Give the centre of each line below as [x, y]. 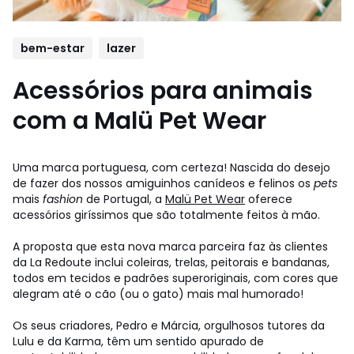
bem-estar [53, 48]
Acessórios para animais [163, 90]
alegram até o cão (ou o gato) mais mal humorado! [158, 294]
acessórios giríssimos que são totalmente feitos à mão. [166, 215]
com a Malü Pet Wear [139, 121]
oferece [269, 199]
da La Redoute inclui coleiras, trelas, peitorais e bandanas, [171, 262]
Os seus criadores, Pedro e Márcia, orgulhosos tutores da [169, 325]
